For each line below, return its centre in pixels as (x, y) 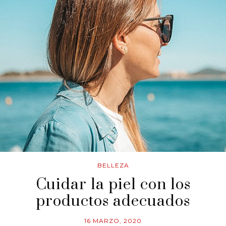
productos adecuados (113, 201)
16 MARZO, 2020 (113, 220)
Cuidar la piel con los (113, 184)
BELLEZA (113, 165)
